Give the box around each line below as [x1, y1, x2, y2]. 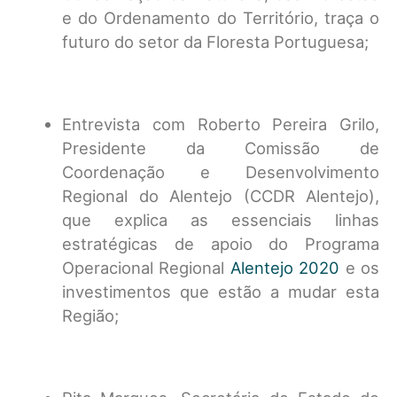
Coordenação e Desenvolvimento [62, 162, 379, 182]
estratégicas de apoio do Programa [62, 234, 379, 253]
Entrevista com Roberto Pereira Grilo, [62, 114, 379, 134]
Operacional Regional [62, 258, 230, 277]
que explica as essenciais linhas [62, 210, 379, 230]
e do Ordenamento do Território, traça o [62, 8, 379, 27]
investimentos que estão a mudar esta [62, 282, 379, 301]
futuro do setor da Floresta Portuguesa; [62, 32, 369, 51]
